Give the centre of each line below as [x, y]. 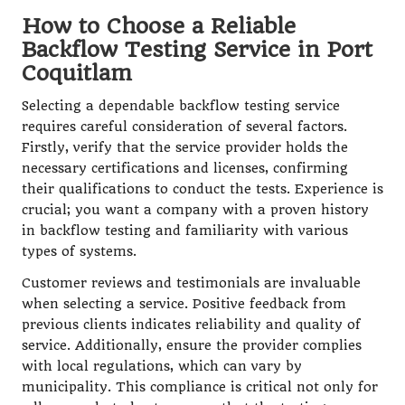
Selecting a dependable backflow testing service [181, 106]
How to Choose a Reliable [159, 26]
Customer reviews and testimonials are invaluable [191, 283]
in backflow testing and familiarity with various [185, 231]
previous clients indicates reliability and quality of [191, 325]
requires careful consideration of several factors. [184, 127]
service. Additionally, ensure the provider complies [192, 345]
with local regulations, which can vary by [162, 366]
